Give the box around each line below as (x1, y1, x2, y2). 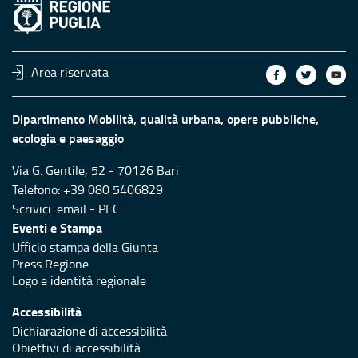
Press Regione (12, 255, 89, 273)
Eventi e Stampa (12, 218, 102, 237)
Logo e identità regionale (12, 272, 146, 290)
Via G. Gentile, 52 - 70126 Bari (12, 161, 179, 180)
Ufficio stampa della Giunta (12, 238, 158, 257)
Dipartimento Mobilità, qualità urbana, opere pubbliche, (12, 109, 319, 129)
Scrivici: (12, 200, 57, 218)
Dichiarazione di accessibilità (12, 322, 167, 340)
